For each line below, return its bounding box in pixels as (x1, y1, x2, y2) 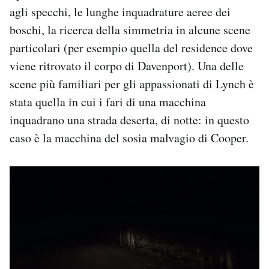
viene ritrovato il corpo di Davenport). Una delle (10, 58, 244, 74)
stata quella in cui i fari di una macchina (10, 94, 206, 110)
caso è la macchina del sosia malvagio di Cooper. (10, 130, 249, 147)
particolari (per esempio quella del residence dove (10, 40, 253, 56)
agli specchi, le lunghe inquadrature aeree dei (10, 4, 231, 20)
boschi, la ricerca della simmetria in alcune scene (10, 22, 250, 38)
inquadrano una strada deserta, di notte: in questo (10, 112, 249, 128)
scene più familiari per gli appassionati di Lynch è (10, 76, 254, 92)
